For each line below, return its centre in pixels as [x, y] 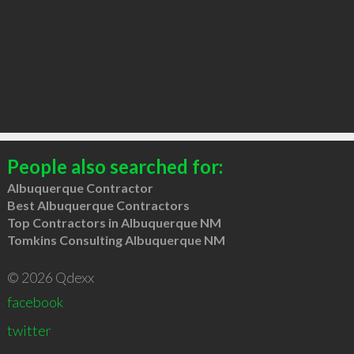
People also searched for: [115, 166]
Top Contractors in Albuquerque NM [114, 222]
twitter [29, 330]
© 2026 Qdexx [50, 277]
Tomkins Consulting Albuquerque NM [116, 239]
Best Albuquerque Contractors [98, 205]
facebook [35, 301]
